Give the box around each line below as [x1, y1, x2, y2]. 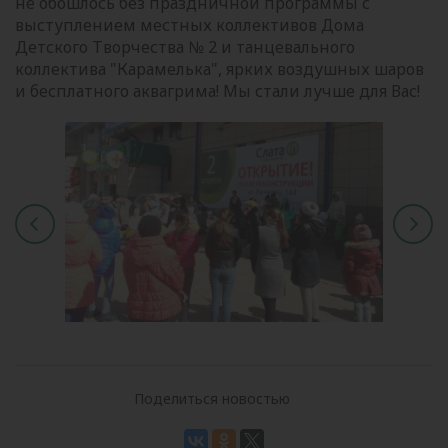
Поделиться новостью [133, 389, 290, 409]
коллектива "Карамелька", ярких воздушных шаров [15, 58, 424, 81]
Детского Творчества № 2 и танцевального [15, 36, 355, 59]
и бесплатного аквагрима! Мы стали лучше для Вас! [15, 80, 424, 103]
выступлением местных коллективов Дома [15, 14, 364, 37]
